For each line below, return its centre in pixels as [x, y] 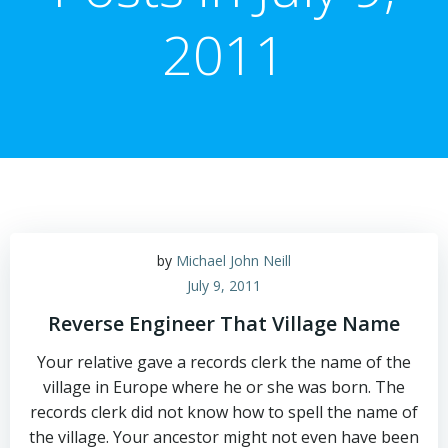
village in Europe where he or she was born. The [224, 387]
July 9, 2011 [224, 285]
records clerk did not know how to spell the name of [224, 412]
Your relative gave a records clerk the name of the [224, 362]
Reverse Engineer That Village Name [224, 323]
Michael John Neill [233, 260]
